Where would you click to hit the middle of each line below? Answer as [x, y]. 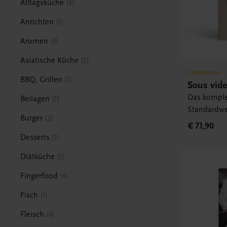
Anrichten [37, 22]
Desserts [35, 137]
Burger [32, 118]
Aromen [34, 41]
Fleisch [32, 214]
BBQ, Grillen [42, 79]
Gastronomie [204, 73]
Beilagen [35, 99]
